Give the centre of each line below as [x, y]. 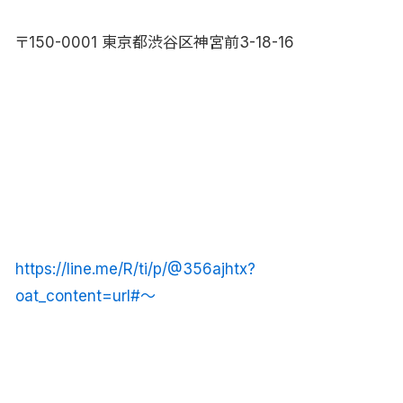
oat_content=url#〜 [85, 296]
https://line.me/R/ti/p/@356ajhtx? [135, 269]
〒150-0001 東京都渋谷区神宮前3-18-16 [155, 43]
